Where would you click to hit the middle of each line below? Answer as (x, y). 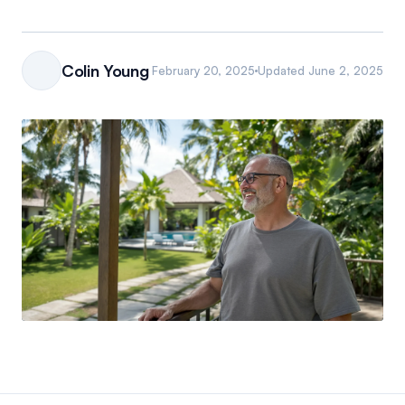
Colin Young (105, 71)
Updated (283, 70)
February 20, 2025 (203, 70)
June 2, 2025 (346, 70)
